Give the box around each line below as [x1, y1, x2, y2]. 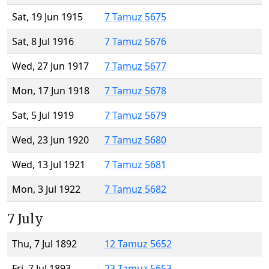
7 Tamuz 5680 [104, 133, 166, 147]
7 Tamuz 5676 [104, 35, 166, 49]
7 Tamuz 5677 [104, 59, 166, 73]
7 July [7, 211, 43, 228]
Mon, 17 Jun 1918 [12, 84, 89, 98]
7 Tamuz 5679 [104, 109, 166, 122]
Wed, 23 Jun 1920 [12, 133, 89, 147]
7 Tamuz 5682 [104, 183, 166, 196]
